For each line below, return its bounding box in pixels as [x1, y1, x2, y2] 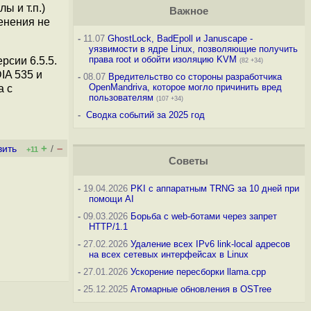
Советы [169, 155, 209, 167]
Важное [169, 6, 208, 17]
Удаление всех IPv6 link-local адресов [130, 239, 290, 249]
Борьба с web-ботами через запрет [130, 211, 277, 221]
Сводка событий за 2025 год [85, 110, 205, 120]
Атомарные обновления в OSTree [130, 284, 271, 294]
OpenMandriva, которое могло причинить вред [88, 82, 282, 92]
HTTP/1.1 [88, 221, 128, 232]
